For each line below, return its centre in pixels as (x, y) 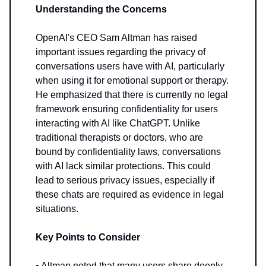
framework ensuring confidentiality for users (127, 109)
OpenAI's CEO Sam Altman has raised (116, 38)
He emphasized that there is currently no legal (132, 95)
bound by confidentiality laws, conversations (128, 152)
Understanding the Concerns (101, 9)
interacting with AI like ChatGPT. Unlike (118, 123)
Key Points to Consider (88, 237)
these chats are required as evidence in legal (130, 195)
